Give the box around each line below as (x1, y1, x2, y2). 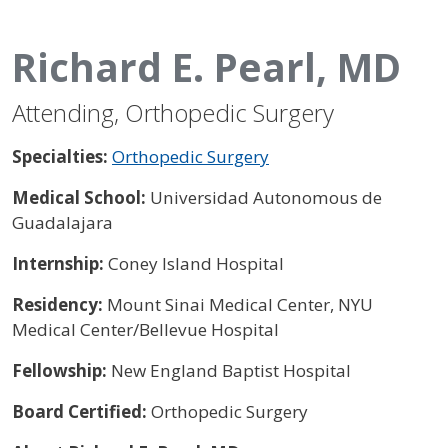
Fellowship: (12, 358, 111, 382)
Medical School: (12, 185, 150, 209)
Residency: (12, 292, 107, 316)
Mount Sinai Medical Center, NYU (107, 292, 373, 316)
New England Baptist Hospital (111, 358, 351, 382)
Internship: (12, 251, 108, 275)
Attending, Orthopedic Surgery (12, 95, 334, 129)
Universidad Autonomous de (150, 185, 382, 209)
